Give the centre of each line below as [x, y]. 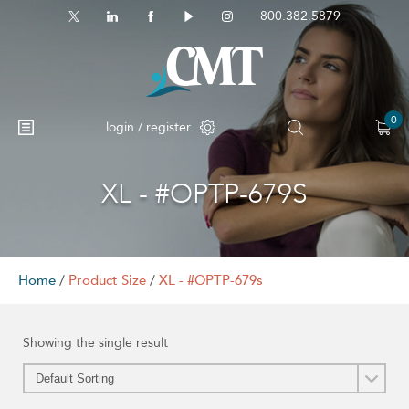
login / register [148, 127]
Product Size [107, 280]
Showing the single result [95, 343]
